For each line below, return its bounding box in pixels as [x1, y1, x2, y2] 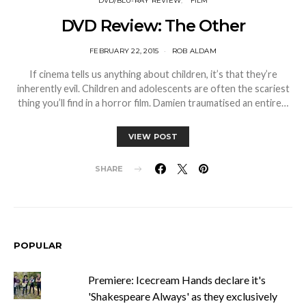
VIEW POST [128, 132, 178, 142]
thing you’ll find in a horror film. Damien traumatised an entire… [18, 97, 288, 109]
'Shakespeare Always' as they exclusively [87, 290, 277, 303]
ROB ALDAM [171, 46, 217, 56]
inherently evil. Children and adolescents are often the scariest [16, 83, 290, 95]
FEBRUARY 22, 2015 [89, 46, 159, 56]
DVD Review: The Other [61, 16, 245, 36]
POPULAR [14, 240, 63, 251]
